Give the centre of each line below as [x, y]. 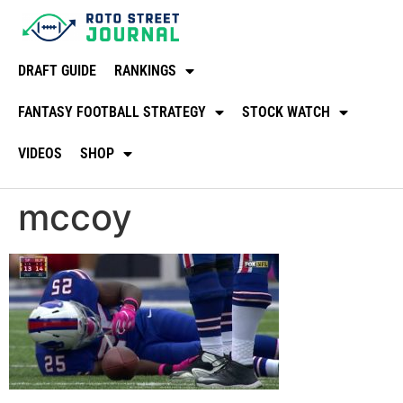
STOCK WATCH [286, 112]
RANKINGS [145, 70]
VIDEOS [40, 153]
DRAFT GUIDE [57, 70]
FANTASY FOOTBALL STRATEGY [112, 112]
